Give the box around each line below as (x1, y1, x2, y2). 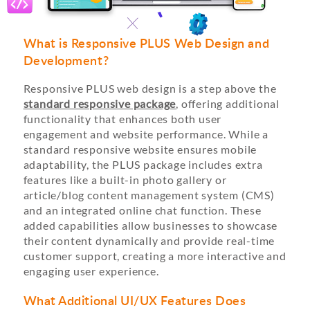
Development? (23, 51, 109, 69)
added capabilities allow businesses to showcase (23, 219, 278, 232)
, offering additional (176, 97, 280, 111)
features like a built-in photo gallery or (23, 173, 227, 187)
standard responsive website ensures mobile (23, 143, 257, 156)
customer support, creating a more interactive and (23, 249, 286, 263)
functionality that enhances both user (23, 112, 222, 126)
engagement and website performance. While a (23, 127, 268, 141)
